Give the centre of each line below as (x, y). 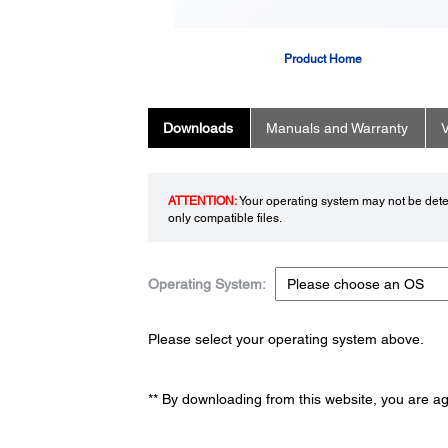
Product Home (322, 59)
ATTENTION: (202, 201)
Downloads (197, 128)
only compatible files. (224, 218)
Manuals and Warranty (336, 128)
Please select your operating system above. (285, 339)
